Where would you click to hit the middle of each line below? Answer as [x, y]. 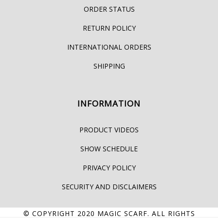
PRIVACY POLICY [109, 167]
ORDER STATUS [109, 9]
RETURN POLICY [109, 28]
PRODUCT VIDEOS [109, 129]
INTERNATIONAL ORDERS [109, 47]
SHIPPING [109, 66]
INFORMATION [109, 103]
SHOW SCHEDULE [109, 148]
